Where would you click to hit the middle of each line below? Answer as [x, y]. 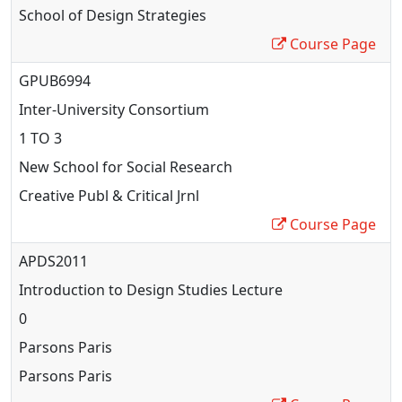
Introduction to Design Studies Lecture [151, 289]
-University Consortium [131, 109]
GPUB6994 [55, 80]
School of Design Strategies [113, 15]
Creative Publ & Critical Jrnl [109, 195]
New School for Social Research [126, 166]
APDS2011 [53, 261]
